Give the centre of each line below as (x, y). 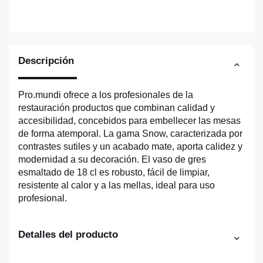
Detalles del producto (68, 235)
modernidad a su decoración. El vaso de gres (112, 160)
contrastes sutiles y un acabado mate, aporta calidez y (130, 147)
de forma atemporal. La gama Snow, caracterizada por (130, 134)
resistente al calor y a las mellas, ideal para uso (117, 186)
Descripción (46, 61)
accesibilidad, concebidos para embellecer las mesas (129, 121)
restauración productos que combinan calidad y (117, 108)
